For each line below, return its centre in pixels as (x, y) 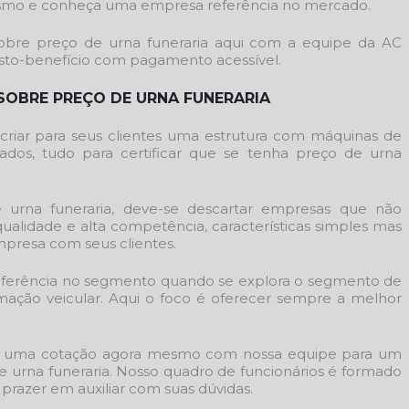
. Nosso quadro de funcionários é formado (255, 371)
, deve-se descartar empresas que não (257, 208)
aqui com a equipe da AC (305, 42)
